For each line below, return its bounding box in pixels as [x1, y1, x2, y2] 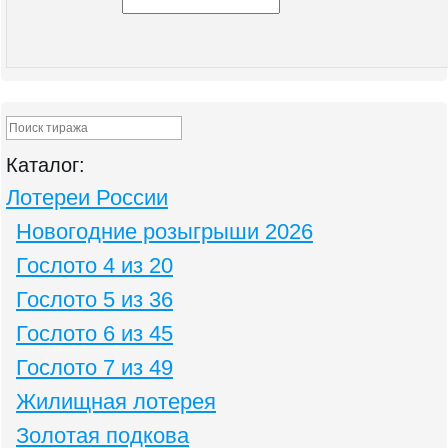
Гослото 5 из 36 [16, 287, 173, 313]
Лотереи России [6, 185, 168, 211]
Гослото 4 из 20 [16, 253, 173, 279]
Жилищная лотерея [16, 389, 216, 415]
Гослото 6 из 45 [16, 321, 173, 347]
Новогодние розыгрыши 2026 [16, 219, 313, 245]
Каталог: [6, 154, 85, 177]
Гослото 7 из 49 [16, 355, 173, 381]
